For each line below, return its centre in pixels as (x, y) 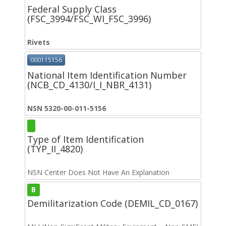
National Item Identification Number (107, 75)
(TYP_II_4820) (55, 149)
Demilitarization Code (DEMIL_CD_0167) (112, 203)
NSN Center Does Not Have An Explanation (98, 172)
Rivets (39, 42)
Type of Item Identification (86, 139)
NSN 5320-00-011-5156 (67, 108)
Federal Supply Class (72, 9)
